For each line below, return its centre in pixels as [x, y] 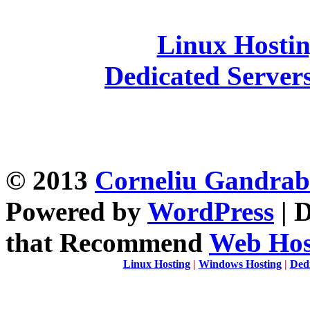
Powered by [76, 212]
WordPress [211, 212]
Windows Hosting [240, 264]
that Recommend [107, 243]
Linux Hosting [156, 264]
